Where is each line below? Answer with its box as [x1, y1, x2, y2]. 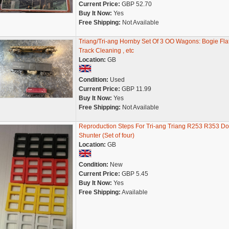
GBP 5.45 [120, 170, 148, 177]
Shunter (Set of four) [78, 132, 134, 139]
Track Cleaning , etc [78, 47, 134, 54]
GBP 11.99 [120, 85, 151, 93]
